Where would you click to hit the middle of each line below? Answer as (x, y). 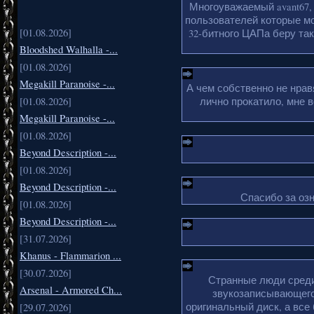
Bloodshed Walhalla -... (69, 49)
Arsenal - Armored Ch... (71, 289)
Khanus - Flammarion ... (70, 255)
